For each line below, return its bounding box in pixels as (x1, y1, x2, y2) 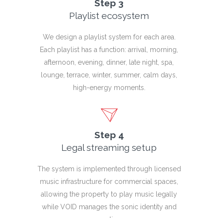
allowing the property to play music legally (41, 190, 177, 198)
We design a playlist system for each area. (42, 33, 176, 41)
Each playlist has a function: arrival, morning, (40, 45, 178, 54)
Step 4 (94, 129, 124, 140)
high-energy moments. (73, 83, 145, 91)
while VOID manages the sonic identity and (41, 202, 177, 211)
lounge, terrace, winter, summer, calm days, (41, 71, 177, 79)
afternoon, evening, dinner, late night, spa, (44, 58, 174, 66)
